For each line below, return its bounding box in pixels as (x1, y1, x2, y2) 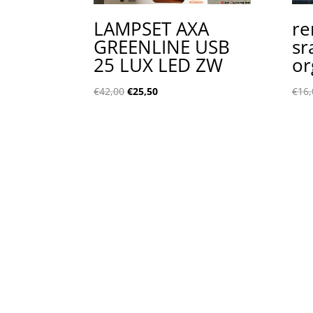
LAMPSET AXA (94, 15, 210, 41)
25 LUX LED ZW (94, 52, 224, 78)
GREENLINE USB (94, 34, 231, 59)
